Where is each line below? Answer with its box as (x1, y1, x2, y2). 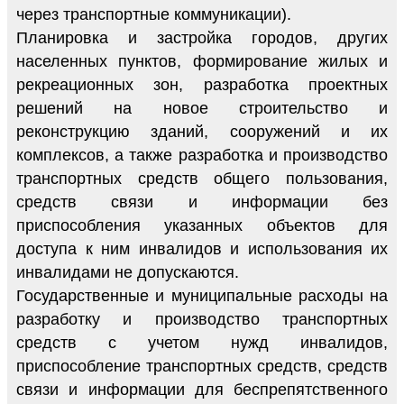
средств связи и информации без (16, 192, 388, 211)
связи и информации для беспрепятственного (16, 380, 388, 399)
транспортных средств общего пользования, (16, 169, 388, 188)
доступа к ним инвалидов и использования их (16, 239, 388, 258)
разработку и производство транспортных (16, 309, 388, 328)
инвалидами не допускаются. (16, 262, 239, 281)
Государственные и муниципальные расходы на (16, 286, 388, 305)
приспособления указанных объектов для (16, 216, 388, 234)
